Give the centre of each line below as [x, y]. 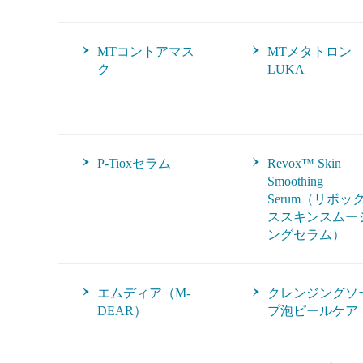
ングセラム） [306, 235]
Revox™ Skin [304, 163]
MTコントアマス [146, 51]
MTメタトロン [310, 51]
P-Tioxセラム [134, 163]
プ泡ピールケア [313, 311]
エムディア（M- [144, 293]
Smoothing [295, 181]
